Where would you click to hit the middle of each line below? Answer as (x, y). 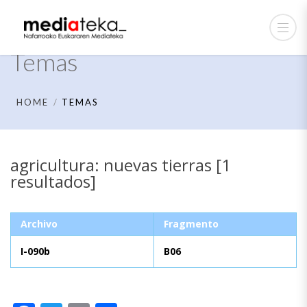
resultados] (53, 181)
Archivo (39, 223)
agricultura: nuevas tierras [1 (121, 165)
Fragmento (191, 223)
